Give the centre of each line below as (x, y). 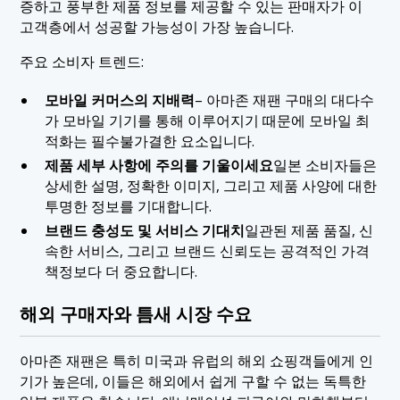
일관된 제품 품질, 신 (308, 230)
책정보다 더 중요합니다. (121, 271)
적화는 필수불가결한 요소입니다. (149, 141)
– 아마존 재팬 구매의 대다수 (284, 100)
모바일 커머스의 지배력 (119, 100)
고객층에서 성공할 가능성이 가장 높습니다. (157, 27)
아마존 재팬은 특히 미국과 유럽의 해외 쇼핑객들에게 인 (197, 360)
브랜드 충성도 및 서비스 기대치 (144, 230)
